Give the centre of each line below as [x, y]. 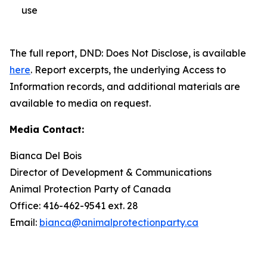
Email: [24, 222]
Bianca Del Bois [46, 155]
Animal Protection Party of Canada [90, 189]
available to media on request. [80, 103]
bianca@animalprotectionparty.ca [119, 222]
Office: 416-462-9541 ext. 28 [74, 205]
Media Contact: [47, 129]
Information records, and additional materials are [125, 86]
